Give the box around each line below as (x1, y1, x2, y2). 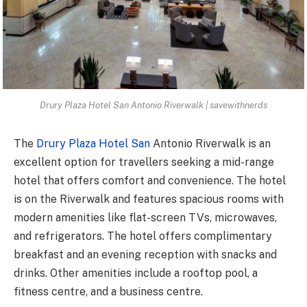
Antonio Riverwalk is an (150, 136, 271, 150)
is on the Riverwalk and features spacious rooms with (14, 192, 284, 206)
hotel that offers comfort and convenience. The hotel (14, 173, 286, 187)
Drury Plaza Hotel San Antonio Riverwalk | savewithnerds (40, 99, 267, 110)
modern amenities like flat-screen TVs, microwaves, (14, 210, 277, 224)
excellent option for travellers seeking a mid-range (14, 155, 274, 169)
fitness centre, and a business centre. (14, 284, 203, 298)
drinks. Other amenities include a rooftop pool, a (14, 266, 258, 280)
